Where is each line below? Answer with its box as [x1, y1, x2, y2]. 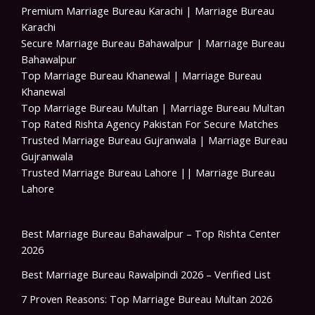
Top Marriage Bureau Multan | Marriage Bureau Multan [21, 101, 285, 115]
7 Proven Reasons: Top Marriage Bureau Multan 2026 [21, 292, 272, 307]
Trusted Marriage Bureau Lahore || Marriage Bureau [21, 165, 275, 180]
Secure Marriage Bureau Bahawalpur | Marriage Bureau [21, 36, 285, 51]
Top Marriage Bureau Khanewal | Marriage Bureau [21, 68, 262, 83]
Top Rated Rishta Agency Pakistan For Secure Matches [21, 117, 278, 131]
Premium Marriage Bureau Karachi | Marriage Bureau [21, 4, 274, 18]
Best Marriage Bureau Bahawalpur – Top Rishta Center [21, 226, 281, 241]
